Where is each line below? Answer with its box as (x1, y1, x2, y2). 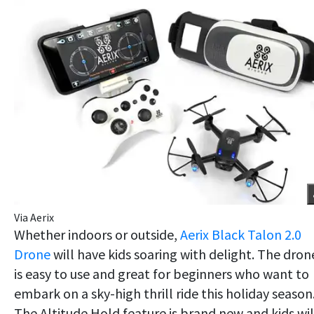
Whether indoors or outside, (14, 226, 180, 244)
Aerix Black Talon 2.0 (180, 226, 301, 244)
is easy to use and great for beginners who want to (14, 265, 309, 283)
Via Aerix (14, 210, 54, 225)
